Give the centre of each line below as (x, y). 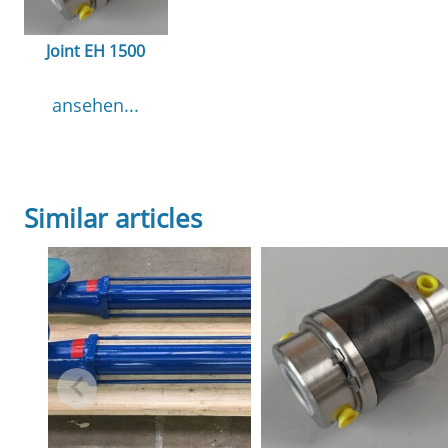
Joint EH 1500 (96, 50)
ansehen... (96, 105)
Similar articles (113, 218)
